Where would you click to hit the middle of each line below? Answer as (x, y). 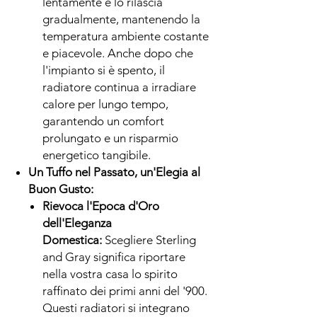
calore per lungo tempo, (105, 104)
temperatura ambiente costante (126, 36)
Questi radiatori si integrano (116, 307)
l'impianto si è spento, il (104, 70)
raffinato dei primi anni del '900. (125, 290)
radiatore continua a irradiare (119, 87)
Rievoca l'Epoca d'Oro (101, 206)
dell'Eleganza (77, 223)
